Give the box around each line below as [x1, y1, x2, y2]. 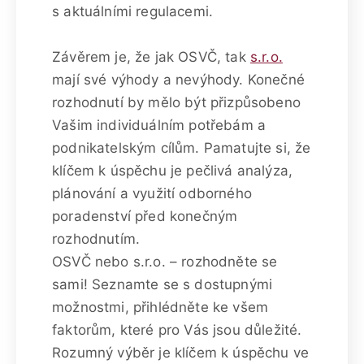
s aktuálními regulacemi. [52, 2, 214, 19]
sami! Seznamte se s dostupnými [52, 275, 273, 292]
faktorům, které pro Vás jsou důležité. [52, 321, 302, 338]
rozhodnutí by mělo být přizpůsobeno [52, 93, 301, 110]
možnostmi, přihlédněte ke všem [52, 298, 269, 315]
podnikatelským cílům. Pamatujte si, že [52, 139, 311, 156]
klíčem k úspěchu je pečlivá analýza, [52, 162, 293, 179]
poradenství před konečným [52, 207, 238, 224]
